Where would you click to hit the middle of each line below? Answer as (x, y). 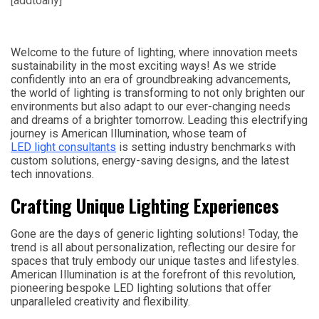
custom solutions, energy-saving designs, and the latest (150, 161)
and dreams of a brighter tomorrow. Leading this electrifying (159, 120)
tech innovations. (52, 174)
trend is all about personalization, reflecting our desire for (153, 247)
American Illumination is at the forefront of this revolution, (153, 274)
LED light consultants (63, 147)
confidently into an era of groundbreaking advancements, (151, 79)
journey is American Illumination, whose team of (129, 134)
